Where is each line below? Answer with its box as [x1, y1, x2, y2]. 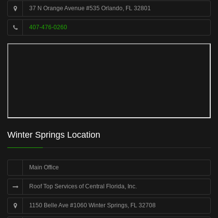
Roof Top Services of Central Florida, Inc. [29, 183, 137, 190]
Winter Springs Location [7, 130, 100, 140]
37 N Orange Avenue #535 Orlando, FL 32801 [29, 5, 151, 12]
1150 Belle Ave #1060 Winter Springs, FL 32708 [29, 202, 156, 209]
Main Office [29, 164, 59, 171]
